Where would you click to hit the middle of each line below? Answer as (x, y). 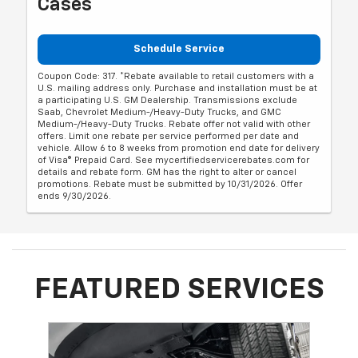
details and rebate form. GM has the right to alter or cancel (167, 172)
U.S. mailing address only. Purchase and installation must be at (178, 88)
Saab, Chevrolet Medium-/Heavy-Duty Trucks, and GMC (160, 112)
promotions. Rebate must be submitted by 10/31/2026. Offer (170, 184)
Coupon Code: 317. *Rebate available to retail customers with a (176, 76)
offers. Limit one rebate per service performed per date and (169, 136)
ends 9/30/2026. (75, 196)
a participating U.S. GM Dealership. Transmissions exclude (168, 100)
